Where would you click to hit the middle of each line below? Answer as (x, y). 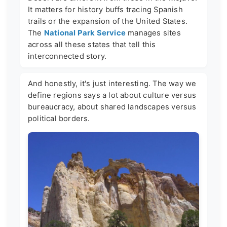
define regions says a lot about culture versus (112, 96)
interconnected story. (67, 56)
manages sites (153, 33)
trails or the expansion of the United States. (108, 22)
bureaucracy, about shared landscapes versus (112, 107)
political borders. (59, 119)
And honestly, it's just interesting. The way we (112, 84)
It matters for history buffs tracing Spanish (105, 10)
